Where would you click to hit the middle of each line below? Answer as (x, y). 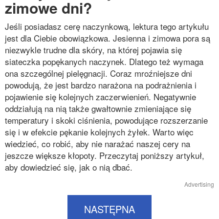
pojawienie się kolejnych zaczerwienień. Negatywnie (100, 97)
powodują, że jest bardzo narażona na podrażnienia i (101, 85)
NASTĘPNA (109, 209)
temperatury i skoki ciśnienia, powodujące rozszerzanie (106, 120)
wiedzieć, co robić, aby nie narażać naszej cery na (98, 143)
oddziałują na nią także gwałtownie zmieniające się (98, 108)
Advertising (199, 184)
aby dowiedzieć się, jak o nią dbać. (69, 167)
